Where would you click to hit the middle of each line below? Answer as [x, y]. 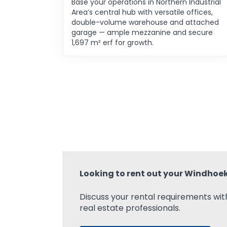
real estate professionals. [130, 208]
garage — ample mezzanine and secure [142, 33]
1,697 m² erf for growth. [112, 43]
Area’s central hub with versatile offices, [142, 12]
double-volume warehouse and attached [145, 23]
